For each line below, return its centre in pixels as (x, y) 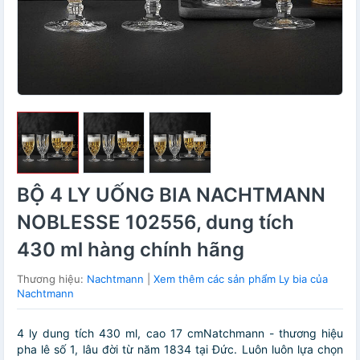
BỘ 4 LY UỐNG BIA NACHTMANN (171, 195)
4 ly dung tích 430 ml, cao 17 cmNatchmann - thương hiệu (180, 333)
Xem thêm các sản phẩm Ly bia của (241, 279)
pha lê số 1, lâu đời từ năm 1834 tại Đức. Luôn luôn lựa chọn (180, 350)
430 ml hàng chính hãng (131, 250)
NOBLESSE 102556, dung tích (155, 223)
